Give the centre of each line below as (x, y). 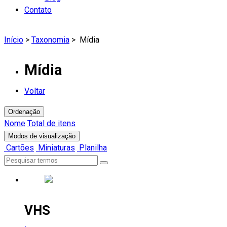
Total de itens (51, 123)
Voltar (35, 91)
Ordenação (24, 111)
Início (14, 40)
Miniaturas (55, 147)
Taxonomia (50, 40)
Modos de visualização (42, 136)
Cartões (19, 147)
